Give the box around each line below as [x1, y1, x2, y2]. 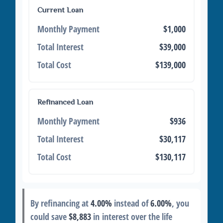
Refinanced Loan [37, 98, 93, 106]
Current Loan [37, 5, 83, 14]
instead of [112, 197, 150, 209]
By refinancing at [30, 197, 91, 209]
